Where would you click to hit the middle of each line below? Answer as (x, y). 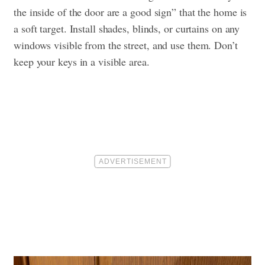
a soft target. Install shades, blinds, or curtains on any (127, 28)
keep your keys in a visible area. (82, 61)
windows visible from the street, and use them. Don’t (126, 45)
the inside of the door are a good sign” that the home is (130, 12)
